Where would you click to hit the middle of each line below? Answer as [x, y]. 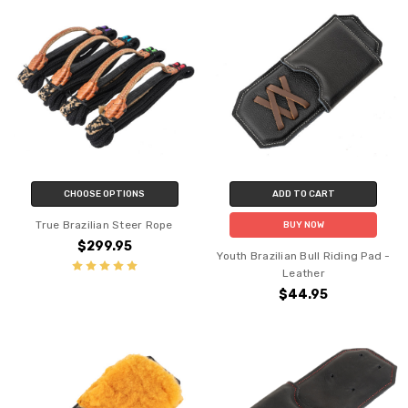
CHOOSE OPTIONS [105, 194]
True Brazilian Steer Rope [104, 225]
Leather [304, 273]
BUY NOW [303, 225]
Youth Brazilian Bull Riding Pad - [304, 255]
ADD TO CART [303, 194]
